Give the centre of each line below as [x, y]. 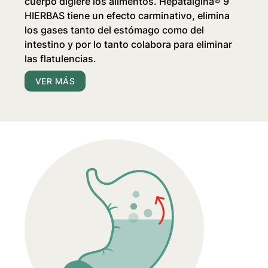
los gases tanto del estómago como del [115, 30]
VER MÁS [55, 81]
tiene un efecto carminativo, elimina [147, 16]
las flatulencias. [61, 59]
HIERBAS [45, 16]
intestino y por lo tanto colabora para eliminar [129, 45]
